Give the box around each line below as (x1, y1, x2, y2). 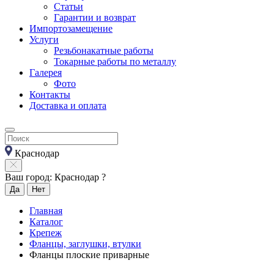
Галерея (29, 67, 62, 78)
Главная (29, 206, 62, 216)
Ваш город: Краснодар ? (5, 172, 106, 182)
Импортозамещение (29, 23, 113, 34)
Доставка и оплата (29, 100, 106, 111)
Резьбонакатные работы (54, 45, 154, 56)
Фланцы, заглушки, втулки (29, 239, 141, 249)
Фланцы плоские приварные (29, 250, 149, 260)
